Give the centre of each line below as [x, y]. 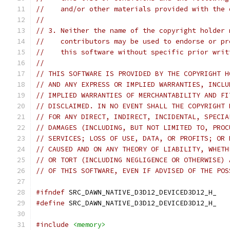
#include [52, 225]
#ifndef [50, 192]
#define [50, 203]
